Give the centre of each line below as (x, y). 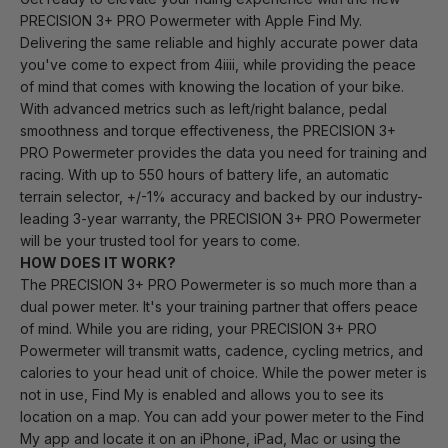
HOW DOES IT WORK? (98, 263)
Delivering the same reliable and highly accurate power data (219, 43)
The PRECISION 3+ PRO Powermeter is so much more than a (218, 285)
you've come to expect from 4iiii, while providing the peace (218, 65)
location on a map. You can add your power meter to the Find (222, 417)
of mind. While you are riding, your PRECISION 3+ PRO (198, 329)
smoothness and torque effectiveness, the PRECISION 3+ (208, 131)
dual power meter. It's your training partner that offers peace (219, 307)
